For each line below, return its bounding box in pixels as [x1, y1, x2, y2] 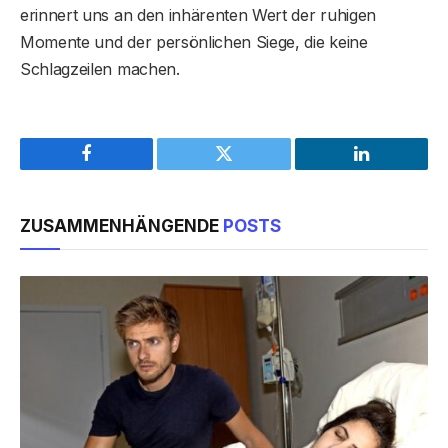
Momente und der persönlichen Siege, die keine [20, 32, 368, 53]
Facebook [85, 159, 156, 178]
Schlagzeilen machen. [20, 59, 180, 80]
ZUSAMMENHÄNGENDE [20, 216, 223, 237]
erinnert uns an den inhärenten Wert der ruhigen [20, 5, 376, 26]
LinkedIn [359, 159, 426, 178]
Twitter [222, 159, 275, 178]
